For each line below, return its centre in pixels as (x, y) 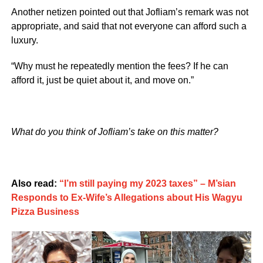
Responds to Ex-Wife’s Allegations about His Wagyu (127, 197)
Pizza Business (45, 211)
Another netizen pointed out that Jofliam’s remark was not (129, 12)
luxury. (24, 40)
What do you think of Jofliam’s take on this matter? (114, 131)
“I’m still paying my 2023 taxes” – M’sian (147, 183)
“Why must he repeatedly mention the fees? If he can (119, 66)
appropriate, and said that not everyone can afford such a (129, 26)
